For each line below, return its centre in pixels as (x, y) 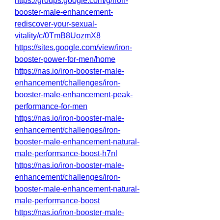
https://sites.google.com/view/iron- (73, 47)
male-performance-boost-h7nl (66, 153)
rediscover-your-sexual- (56, 24)
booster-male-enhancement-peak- (74, 95)
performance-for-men (51, 106)
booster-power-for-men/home (65, 59)
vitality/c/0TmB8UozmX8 (58, 36)
